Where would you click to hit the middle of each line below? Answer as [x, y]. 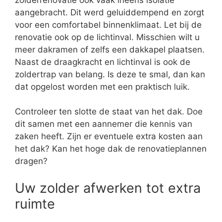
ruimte [35, 204]
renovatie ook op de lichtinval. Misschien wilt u [107, 37]
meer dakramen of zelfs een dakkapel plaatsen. [110, 49]
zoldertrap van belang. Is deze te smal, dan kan [110, 74]
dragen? [31, 161]
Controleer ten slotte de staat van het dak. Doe [109, 111]
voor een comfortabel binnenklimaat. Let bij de [108, 25]
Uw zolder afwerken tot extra [108, 188]
